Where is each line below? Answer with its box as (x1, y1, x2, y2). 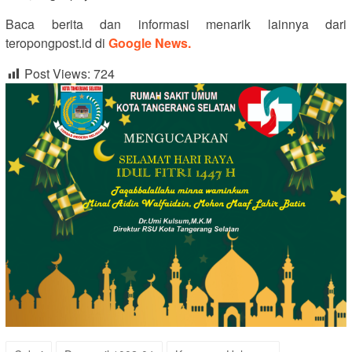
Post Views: (24, 64, 90, 83)
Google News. (108, 34, 191, 53)
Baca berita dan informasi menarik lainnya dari (5, 15, 346, 34)
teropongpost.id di (5, 34, 108, 53)
